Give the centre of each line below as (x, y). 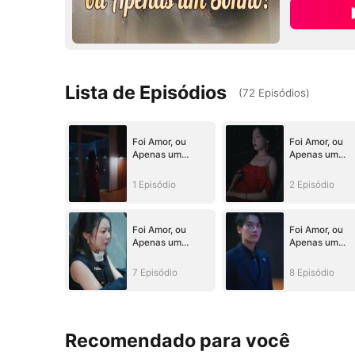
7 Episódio (155, 272)
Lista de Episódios (146, 92)
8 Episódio (311, 272)
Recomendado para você (178, 341)
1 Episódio (154, 184)
